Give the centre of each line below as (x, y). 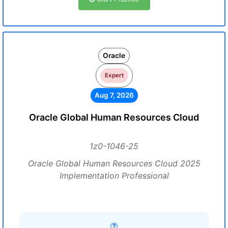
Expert (114, 75)
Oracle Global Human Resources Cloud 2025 (114, 163)
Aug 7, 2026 (114, 95)
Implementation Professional (114, 176)
